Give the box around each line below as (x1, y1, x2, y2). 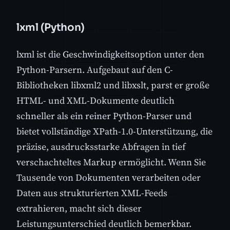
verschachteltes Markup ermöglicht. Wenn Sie (16, 156, 206, 169)
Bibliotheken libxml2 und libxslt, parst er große (16, 79, 209, 92)
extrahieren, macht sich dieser (16, 202, 142, 215)
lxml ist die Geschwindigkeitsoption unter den (16, 48, 204, 61)
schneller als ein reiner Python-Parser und (16, 109, 191, 123)
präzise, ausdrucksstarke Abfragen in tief (16, 140, 185, 154)
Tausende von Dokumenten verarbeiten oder (16, 171, 201, 184)
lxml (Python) (16, 21, 85, 34)
